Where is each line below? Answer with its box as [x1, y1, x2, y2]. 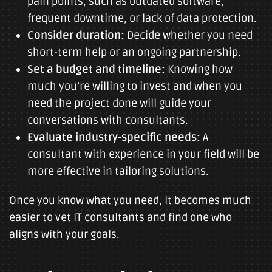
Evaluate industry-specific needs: [27, 131, 200, 144]
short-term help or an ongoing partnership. [27, 46, 241, 59]
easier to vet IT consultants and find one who [9, 211, 232, 224]
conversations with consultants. [27, 114, 188, 127]
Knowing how [165, 63, 233, 76]
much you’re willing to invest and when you [27, 80, 242, 93]
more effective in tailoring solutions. [27, 165, 209, 178]
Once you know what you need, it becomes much [9, 194, 251, 207]
